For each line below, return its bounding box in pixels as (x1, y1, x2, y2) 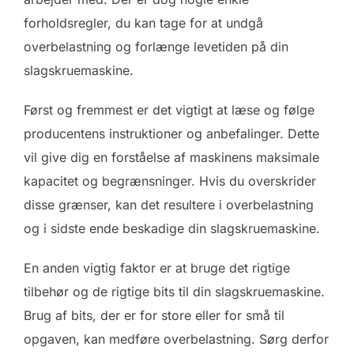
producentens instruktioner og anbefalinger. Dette (24, 125, 319, 141)
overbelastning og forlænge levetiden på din (24, 38, 288, 55)
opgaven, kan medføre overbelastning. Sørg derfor (24, 330, 329, 347)
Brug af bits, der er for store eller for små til (24, 307, 284, 323)
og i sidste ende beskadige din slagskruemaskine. (24, 220, 320, 236)
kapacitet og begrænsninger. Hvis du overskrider (24, 172, 316, 189)
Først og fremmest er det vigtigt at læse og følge (24, 101, 314, 118)
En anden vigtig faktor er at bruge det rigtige (24, 259, 290, 276)
